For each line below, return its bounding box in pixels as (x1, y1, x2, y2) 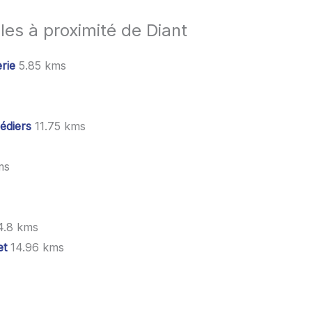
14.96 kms (7, 240, 64, 254)
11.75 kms (31, 118, 86, 133)
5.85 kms (15, 58, 66, 72)
